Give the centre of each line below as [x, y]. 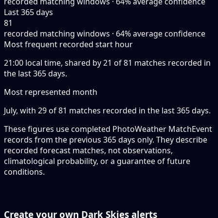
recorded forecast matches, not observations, [88, 150]
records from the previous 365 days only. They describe [106, 139]
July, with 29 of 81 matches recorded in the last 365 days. [107, 110]
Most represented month [51, 92]
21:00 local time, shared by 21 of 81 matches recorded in [107, 63]
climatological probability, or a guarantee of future [97, 161]
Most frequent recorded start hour [68, 44]
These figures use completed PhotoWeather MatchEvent [108, 129]
